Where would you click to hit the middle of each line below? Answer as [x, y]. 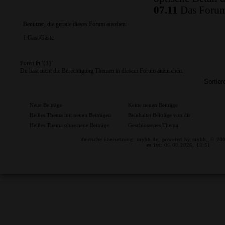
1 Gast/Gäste [38, 38]
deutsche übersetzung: [109, 139]
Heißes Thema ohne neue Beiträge [69, 125]
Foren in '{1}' [36, 63]
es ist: [155, 145]
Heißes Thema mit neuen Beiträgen [70, 115]
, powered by [176, 139]
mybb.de [148, 139]
